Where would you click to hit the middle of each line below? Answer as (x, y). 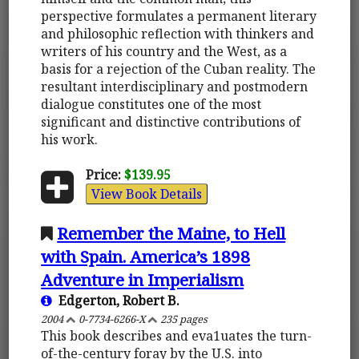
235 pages (183, 319)
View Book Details (146, 194)
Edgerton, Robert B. (116, 300)
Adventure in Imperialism (143, 279)
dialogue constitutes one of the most (151, 104)
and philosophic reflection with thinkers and (178, 33)
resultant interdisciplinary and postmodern (175, 86)
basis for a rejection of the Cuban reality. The (179, 69)
